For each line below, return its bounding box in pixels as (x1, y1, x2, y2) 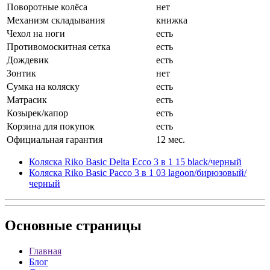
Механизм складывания (7, 14, 105, 25)
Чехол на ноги (7, 28, 65, 39)
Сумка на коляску (7, 81, 80, 92)
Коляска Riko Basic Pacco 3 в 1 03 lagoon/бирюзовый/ (29, 167, 246, 178)
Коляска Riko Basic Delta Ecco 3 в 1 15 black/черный (29, 156, 242, 167)
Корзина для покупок (7, 121, 95, 131)
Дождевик (7, 54, 49, 65)
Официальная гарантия (7, 134, 102, 145)
